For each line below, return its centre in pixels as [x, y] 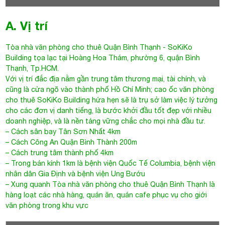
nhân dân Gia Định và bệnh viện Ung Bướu [76, 174]
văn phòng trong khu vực [47, 205]
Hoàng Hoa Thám [98, 58]
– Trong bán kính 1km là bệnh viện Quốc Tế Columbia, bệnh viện [111, 163]
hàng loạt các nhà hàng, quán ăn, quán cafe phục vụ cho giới [106, 195]
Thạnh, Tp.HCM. [32, 68]
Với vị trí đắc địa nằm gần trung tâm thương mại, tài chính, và [106, 79]
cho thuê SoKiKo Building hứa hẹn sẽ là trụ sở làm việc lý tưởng [112, 100]
